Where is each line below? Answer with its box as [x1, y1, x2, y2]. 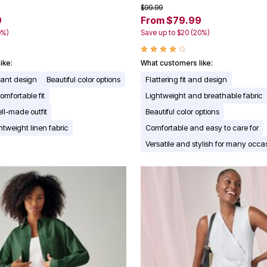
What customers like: [141, 58, 213, 68]
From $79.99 [141, 14, 201, 27]
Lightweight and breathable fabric [145, 91, 262, 101]
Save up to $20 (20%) [141, 28, 210, 38]
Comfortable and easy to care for [145, 123, 259, 133]
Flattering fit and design [145, 74, 227, 85]
